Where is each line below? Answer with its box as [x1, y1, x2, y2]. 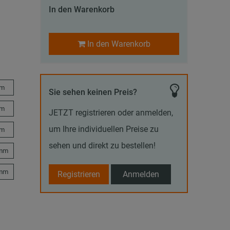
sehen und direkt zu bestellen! [49, 141, 156, 151]
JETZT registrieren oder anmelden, [49, 108, 174, 118]
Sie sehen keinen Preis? [49, 87, 138, 97]
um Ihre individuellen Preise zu [49, 124, 159, 135]
